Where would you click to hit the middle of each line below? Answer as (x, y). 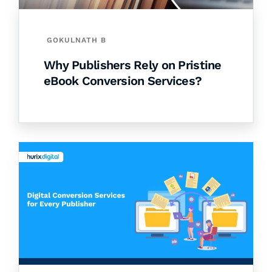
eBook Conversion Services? (123, 81)
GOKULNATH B (76, 40)
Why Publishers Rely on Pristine (133, 65)
